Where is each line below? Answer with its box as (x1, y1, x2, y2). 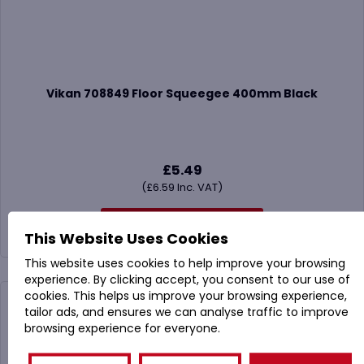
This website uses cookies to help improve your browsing (24, 254, 345, 271)
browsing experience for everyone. (24, 319, 220, 336)
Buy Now (158, 216, 206, 233)
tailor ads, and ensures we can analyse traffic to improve (24, 303, 349, 320)
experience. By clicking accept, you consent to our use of (24, 271, 350, 288)
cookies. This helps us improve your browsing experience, (24, 287, 347, 304)
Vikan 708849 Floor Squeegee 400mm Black (46, 85, 318, 102)
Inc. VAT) (175, 180, 223, 196)
